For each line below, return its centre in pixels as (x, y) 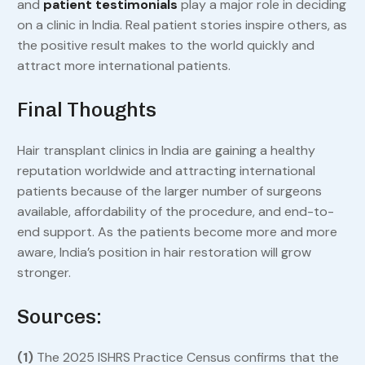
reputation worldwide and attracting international (166, 170)
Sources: (59, 316)
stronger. (44, 272)
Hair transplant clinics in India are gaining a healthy (166, 150)
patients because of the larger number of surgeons (169, 191)
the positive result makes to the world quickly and (165, 45)
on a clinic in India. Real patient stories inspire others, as (182, 24)
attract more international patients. (123, 65)
